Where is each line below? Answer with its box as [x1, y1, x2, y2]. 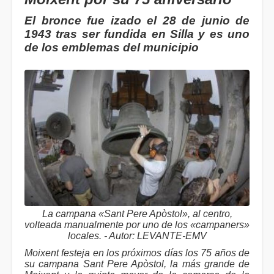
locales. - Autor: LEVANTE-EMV [67, 231, 207, 242]
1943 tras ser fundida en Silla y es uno [24, 28, 250, 40]
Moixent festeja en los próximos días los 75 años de [24, 248, 250, 259]
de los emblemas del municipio [24, 41, 199, 54]
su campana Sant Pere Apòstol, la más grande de [24, 259, 250, 270]
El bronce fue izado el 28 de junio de [24, 14, 250, 27]
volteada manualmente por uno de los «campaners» [24, 220, 250, 231]
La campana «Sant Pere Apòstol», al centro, [42, 209, 232, 220]
